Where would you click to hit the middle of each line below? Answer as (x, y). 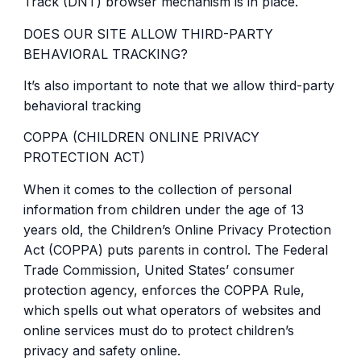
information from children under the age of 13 (163, 209)
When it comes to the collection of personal (157, 189)
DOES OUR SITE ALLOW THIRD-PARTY (148, 33)
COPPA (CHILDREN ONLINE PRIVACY (141, 137)
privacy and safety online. (102, 350)
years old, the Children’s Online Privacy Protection (177, 229)
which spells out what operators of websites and (172, 310)
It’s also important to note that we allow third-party (178, 85)
